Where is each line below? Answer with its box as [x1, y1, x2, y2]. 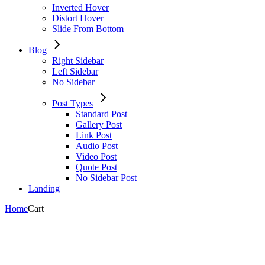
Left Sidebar [52, 66, 98, 76]
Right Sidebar [52, 56, 104, 66]
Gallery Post [76, 119, 122, 130]
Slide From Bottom [52, 24, 124, 34]
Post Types [52, 98, 93, 108]
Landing [28, 183, 60, 193]
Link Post [76, 130, 112, 140]
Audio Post [76, 141, 118, 151]
